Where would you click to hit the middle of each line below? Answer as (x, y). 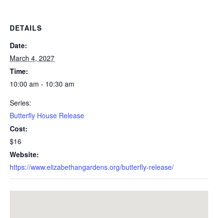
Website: (24, 154)
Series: (20, 103)
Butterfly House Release (47, 115)
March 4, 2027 (32, 58)
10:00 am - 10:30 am (42, 84)
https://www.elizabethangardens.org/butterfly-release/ (92, 167)
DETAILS (26, 28)
